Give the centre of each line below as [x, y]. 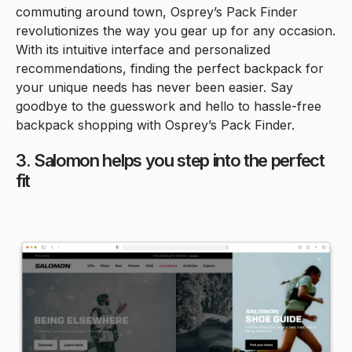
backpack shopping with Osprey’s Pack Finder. [155, 125]
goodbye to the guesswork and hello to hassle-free [169, 106]
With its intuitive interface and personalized [143, 49]
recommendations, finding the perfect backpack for [170, 68]
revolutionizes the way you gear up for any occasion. [176, 30]
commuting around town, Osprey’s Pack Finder [157, 11]
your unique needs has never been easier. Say [154, 87]
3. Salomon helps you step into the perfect [170, 160]
